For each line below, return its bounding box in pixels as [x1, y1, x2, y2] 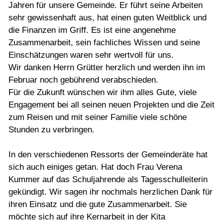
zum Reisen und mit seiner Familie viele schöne [8, 112, 187, 122]
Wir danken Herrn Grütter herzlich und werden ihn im [8, 63, 205, 73]
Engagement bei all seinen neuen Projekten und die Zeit [8, 100, 215, 110]
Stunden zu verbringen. [8, 125, 95, 135]
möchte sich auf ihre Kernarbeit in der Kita [8, 212, 165, 222]
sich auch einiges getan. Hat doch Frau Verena [8, 162, 182, 172]
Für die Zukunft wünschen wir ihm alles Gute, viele [8, 88, 197, 98]
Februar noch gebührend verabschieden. [8, 75, 158, 85]
